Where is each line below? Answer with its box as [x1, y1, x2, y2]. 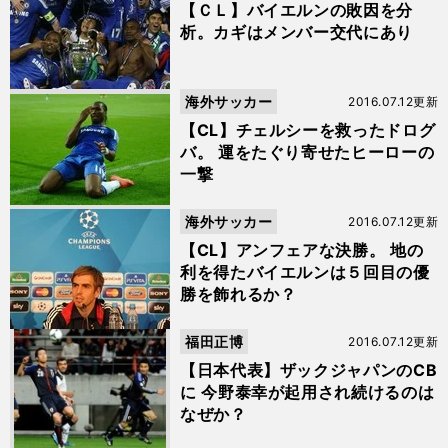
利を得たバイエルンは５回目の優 [180, 262, 430, 282]
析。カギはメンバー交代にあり [180, 22, 413, 42]
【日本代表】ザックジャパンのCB [180, 360, 438, 380]
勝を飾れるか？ [180, 284, 297, 304]
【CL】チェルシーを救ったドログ [180, 120, 436, 140]
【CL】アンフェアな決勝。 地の [180, 240, 424, 260]
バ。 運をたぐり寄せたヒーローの [180, 142, 435, 162]
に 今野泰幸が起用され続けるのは [180, 382, 435, 402]
